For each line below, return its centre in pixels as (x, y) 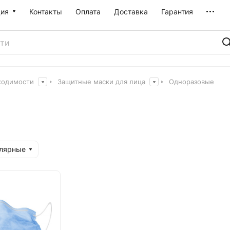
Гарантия (177, 12)
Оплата (88, 12)
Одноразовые (191, 82)
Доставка (131, 12)
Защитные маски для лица (101, 82)
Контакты (46, 12)
